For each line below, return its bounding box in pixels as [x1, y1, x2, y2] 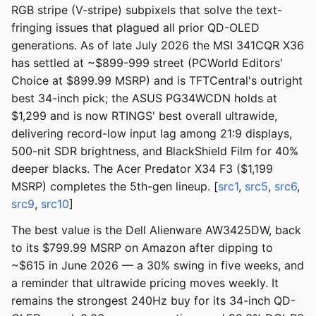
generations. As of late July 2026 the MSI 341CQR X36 [11, 38, 304, 53]
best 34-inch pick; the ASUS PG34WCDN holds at [11, 91, 277, 106]
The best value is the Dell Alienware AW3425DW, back [11, 223, 301, 238]
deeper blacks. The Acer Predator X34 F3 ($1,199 [11, 162, 273, 176]
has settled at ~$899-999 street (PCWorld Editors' [11, 56, 283, 71]
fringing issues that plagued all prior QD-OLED [11, 20, 260, 35]
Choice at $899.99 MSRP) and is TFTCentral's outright [11, 73, 303, 88]
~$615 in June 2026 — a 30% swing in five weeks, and [11, 258, 304, 273]
